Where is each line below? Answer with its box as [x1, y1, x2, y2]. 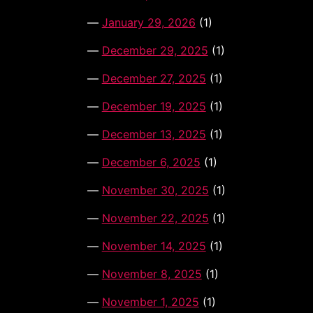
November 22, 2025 [101, 211, 209, 226]
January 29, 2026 [101, 15, 196, 30]
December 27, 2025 [101, 71, 206, 86]
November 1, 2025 [101, 295, 199, 310]
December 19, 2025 [101, 99, 206, 114]
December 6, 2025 [101, 155, 201, 170]
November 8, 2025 [101, 267, 202, 282]
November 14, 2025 [101, 239, 206, 254]
